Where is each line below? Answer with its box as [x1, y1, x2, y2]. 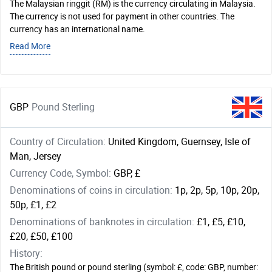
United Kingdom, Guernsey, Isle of [108, 136, 251, 148]
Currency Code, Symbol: [10, 168, 114, 179]
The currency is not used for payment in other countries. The [10, 12, 234, 22]
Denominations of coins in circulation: [10, 185, 175, 196]
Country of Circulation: [10, 136, 108, 148]
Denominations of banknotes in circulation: [10, 216, 197, 228]
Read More [10, 41, 50, 52]
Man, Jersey [10, 151, 61, 162]
